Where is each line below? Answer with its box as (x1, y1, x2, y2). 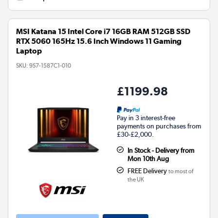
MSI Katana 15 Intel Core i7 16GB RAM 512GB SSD (16, 26, 190, 36)
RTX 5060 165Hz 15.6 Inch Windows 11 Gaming (16, 36, 182, 46)
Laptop (16, 46, 42, 55)
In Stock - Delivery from (127, 146, 194, 154)
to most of (168, 167, 193, 175)
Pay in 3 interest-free (117, 113, 175, 122)
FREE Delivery (127, 166, 168, 175)
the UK (127, 176, 144, 183)
